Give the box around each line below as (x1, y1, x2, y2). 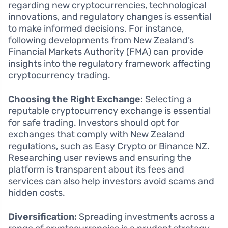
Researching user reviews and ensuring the (8, 152, 191, 163)
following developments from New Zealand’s (8, 34, 194, 46)
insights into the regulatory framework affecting (8, 58, 211, 69)
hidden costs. (8, 187, 65, 198)
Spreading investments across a (77, 211, 215, 222)
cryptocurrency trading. (8, 69, 110, 81)
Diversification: (8, 211, 77, 222)
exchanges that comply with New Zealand (8, 128, 185, 140)
